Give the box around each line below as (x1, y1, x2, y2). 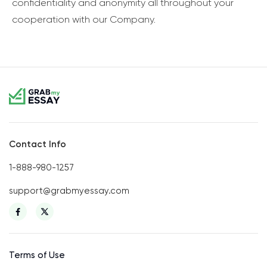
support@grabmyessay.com (9, 185, 129, 196)
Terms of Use (9, 249, 65, 260)
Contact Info (9, 138, 66, 150)
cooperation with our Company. (12, 14, 156, 26)
